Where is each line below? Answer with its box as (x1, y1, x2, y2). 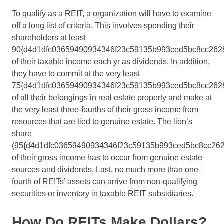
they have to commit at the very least (12, 69, 140, 78)
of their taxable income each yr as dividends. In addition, (12, 57, 210, 66)
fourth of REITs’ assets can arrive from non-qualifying (12, 177, 197, 186)
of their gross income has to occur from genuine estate (12, 153, 202, 162)
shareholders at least (12, 33, 86, 42)
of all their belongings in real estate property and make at (12, 93, 212, 102)
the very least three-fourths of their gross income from (12, 105, 198, 114)
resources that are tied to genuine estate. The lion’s (12, 117, 192, 126)
